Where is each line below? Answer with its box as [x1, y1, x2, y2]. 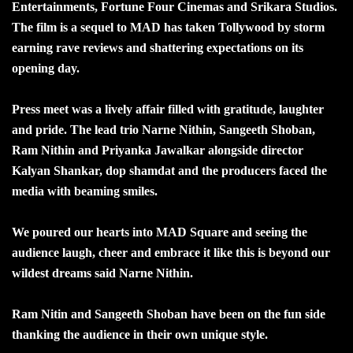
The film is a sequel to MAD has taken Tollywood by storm [12, 20, 325, 34]
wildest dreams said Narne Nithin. [12, 266, 193, 280]
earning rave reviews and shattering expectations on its [12, 40, 303, 54]
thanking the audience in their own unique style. [12, 327, 268, 341]
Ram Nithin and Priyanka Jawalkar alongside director [12, 143, 303, 157]
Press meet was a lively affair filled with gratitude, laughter [12, 102, 324, 116]
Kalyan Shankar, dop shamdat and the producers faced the [12, 163, 327, 177]
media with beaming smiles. [12, 184, 158, 198]
